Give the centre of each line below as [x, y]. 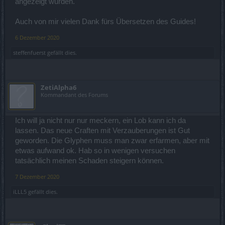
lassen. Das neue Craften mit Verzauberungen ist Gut [102, 130]
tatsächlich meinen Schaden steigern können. [89, 160]
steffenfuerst [29, 52]
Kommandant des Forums [74, 94]
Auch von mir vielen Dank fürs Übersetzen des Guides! [105, 21]
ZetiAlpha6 [59, 87]
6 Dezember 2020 [37, 37]
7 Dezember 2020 [37, 176]
